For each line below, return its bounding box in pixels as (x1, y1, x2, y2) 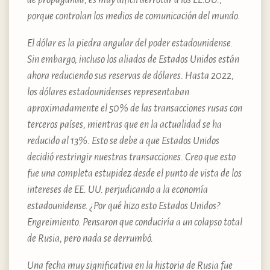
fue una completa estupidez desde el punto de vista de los (27, 168, 242, 179)
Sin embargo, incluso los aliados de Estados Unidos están (27, 54, 239, 65)
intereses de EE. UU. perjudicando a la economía (27, 184, 208, 195)
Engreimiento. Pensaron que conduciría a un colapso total (27, 216, 242, 228)
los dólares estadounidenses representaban (27, 86, 189, 98)
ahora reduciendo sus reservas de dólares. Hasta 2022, (27, 70, 234, 81)
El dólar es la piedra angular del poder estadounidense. (27, 37, 233, 49)
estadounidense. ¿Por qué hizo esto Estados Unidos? (27, 200, 220, 212)
